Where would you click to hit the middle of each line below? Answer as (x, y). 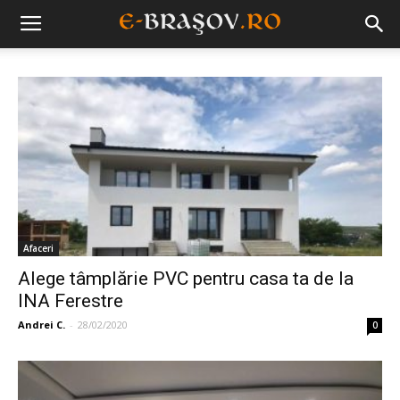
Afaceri (38, 249)
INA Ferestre (71, 301)
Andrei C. (42, 325)
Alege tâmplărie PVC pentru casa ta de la (186, 279)
